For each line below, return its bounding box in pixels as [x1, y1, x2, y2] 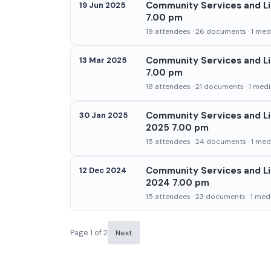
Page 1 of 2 [70, 227, 108, 238]
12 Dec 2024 [79, 165, 126, 176]
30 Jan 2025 [79, 110, 128, 121]
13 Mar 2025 [79, 54, 126, 65]
